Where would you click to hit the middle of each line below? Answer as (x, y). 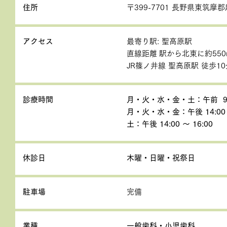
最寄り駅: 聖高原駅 (159, 41)
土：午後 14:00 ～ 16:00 (170, 124)
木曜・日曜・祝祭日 (161, 158)
